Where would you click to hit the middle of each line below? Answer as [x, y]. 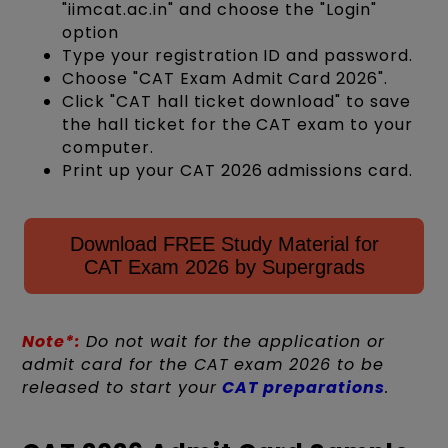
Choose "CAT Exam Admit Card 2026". [225, 78]
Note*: [52, 341]
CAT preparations [303, 387]
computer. [108, 147]
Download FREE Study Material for [224, 243]
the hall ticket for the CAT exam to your [237, 124]
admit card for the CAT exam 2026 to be [203, 364]
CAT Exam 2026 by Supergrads [224, 266]
